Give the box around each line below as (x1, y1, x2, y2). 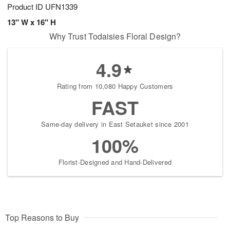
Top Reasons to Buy (5, 212, 79, 224)
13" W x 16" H (7, 16, 56, 28)
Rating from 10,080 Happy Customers (56, 81, 174, 91)
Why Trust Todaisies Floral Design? (49, 30, 181, 43)
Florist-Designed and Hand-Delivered (58, 157, 172, 167)
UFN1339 (45, 1, 78, 12)
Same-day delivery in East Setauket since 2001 (41, 119, 189, 129)
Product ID (7, 1, 45, 12)
